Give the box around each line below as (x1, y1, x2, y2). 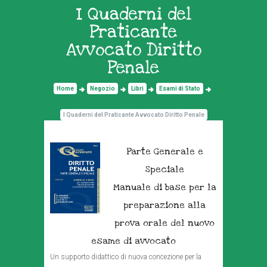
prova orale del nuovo (114, 217, 215, 229)
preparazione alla (123, 199, 206, 212)
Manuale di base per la (113, 181, 216, 194)
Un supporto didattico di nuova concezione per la (50, 253, 201, 262)
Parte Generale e (126, 145, 203, 158)
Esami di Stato (159, 85, 201, 92)
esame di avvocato (91, 235, 176, 247)
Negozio (89, 85, 115, 92)
